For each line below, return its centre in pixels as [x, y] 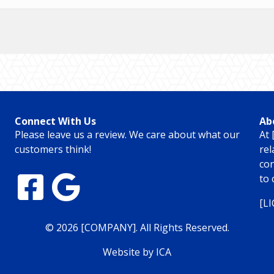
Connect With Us [55, 121]
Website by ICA [137, 252]
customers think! [53, 149]
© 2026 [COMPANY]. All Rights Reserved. [137, 227]
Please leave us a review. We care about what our [127, 134]
